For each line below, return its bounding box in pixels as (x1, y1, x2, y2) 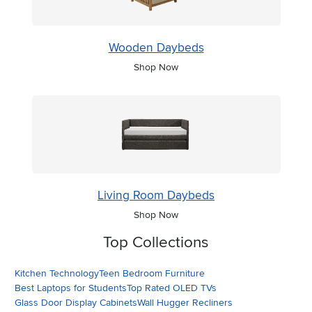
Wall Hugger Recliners (137, 296, 233, 309)
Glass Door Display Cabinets (15, 296, 137, 309)
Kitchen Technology (15, 267, 99, 279)
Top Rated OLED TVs (127, 281, 217, 294)
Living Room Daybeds (97, 187, 214, 203)
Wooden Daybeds (108, 40, 204, 55)
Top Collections (103, 232, 209, 252)
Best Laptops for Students (15, 281, 127, 294)
